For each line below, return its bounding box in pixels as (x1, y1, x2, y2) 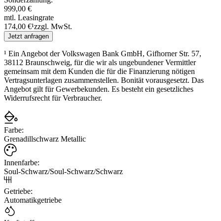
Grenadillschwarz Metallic (4, 134, 86, 143)
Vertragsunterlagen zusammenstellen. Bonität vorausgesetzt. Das (4, 75, 204, 84)
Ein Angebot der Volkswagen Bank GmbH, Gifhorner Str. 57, (8, 49, 201, 58)
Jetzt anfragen (8, 32, 49, 40)
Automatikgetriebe (4, 195, 62, 204)
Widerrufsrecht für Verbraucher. (4, 93, 102, 102)
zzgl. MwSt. (34, 22, 72, 31)
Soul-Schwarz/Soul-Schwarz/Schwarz (4, 167, 123, 176)
